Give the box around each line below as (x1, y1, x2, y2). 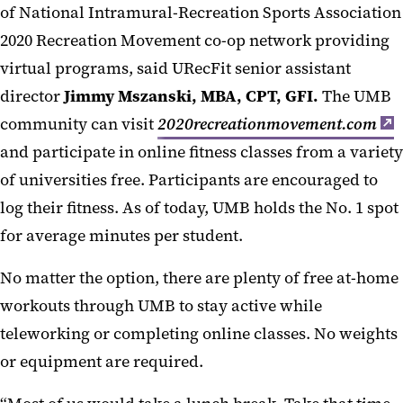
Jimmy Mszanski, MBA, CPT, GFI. (64, 85, 322, 108)
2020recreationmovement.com (157, 113, 377, 136)
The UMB (322, 85, 391, 108)
